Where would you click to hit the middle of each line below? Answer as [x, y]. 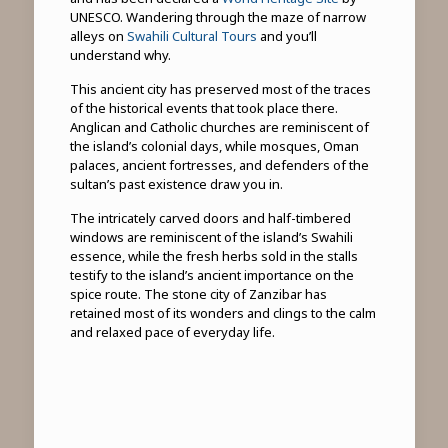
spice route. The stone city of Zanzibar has [198, 294]
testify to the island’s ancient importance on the [211, 275]
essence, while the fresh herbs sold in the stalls [213, 256]
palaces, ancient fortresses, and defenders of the [219, 165]
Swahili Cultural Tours [191, 36]
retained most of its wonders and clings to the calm [222, 313]
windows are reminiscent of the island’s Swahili [211, 237]
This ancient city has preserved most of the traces [220, 89]
